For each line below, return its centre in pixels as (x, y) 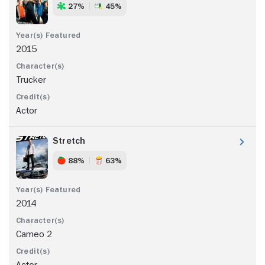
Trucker (31, 80)
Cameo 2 (34, 234)
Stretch (69, 140)
